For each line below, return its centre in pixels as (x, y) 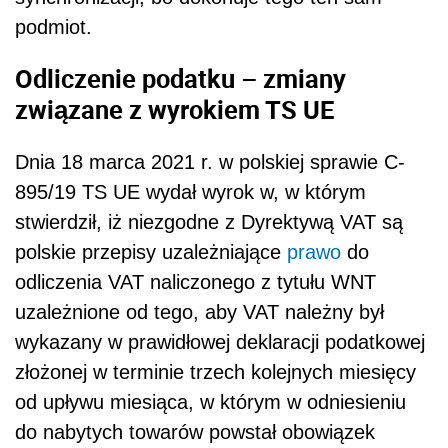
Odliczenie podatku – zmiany (180, 78)
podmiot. (53, 26)
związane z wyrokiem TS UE (174, 109)
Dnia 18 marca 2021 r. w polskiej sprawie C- (210, 161)
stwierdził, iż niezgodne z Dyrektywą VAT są (209, 221)
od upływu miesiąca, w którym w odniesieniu (210, 401)
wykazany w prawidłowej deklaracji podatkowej (220, 341)
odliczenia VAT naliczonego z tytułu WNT (195, 281)
